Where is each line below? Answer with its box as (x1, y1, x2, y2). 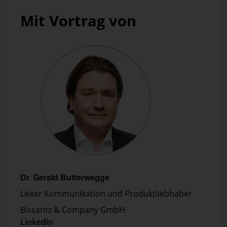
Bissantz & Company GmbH (20, 204, 125, 215)
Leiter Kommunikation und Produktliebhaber (20, 188, 192, 199)
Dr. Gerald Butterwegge (20, 171, 109, 183)
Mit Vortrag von (20, 11, 136, 30)
